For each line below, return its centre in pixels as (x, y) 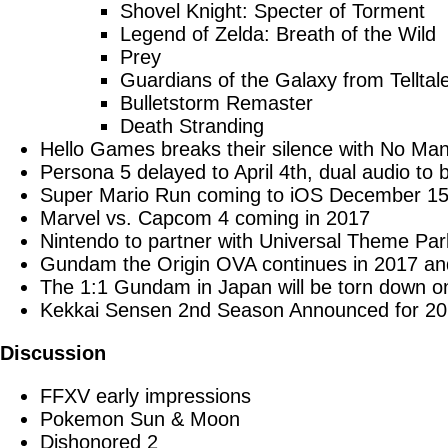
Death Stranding (192, 126)
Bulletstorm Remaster (216, 103)
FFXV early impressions (145, 396)
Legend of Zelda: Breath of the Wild (278, 34)
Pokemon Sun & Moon (140, 419)
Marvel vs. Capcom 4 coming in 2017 (205, 218)
